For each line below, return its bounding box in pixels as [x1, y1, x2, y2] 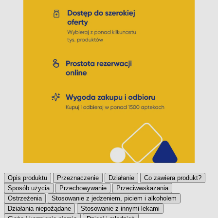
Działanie [109, 174, 134, 182]
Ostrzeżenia [8, 194, 42, 202]
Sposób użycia [8, 184, 50, 192]
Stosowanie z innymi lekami [81, 204, 160, 212]
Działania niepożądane [8, 204, 71, 212]
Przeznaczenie [57, 174, 99, 182]
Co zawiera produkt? [144, 174, 201, 182]
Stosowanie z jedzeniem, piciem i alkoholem [52, 194, 177, 202]
